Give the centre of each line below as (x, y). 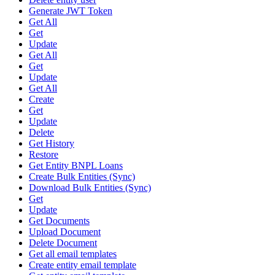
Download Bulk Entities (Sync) (90, 188)
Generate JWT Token (71, 11)
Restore (44, 155)
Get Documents (59, 221)
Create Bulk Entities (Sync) (82, 177)
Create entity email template (83, 265)
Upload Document (65, 232)
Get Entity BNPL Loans (76, 166)
